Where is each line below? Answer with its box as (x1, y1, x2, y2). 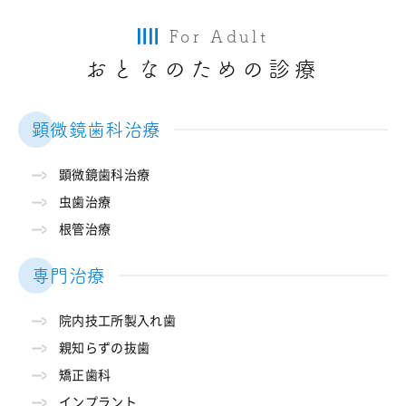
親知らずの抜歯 (59, 341, 150, 354)
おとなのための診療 (85, 57, 321, 80)
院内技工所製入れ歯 (59, 314, 176, 327)
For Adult (169, 27, 269, 44)
